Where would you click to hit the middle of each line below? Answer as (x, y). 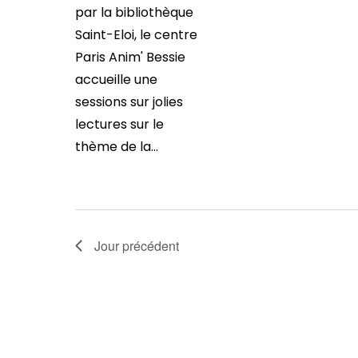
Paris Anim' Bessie (130, 57)
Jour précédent (136, 246)
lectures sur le (119, 124)
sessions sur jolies (129, 102)
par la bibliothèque (134, 12)
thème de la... (116, 147)
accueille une (116, 80)
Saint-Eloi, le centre (136, 35)
